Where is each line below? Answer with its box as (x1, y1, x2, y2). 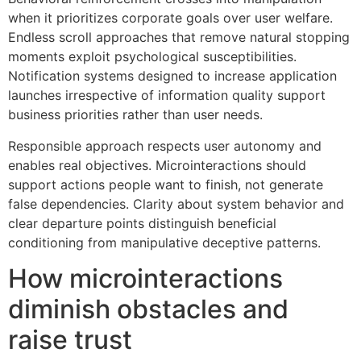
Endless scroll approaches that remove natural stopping (8, 29, 350, 46)
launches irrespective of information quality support (8, 87, 326, 104)
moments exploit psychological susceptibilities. (8, 48, 297, 65)
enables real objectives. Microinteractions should (8, 156, 306, 173)
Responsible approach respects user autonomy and (8, 137, 322, 154)
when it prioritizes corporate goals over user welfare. (8, 10, 333, 27)
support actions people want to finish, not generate (8, 176, 323, 193)
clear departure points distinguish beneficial (8, 214, 276, 231)
